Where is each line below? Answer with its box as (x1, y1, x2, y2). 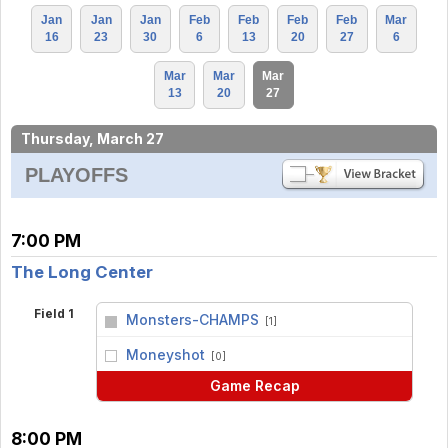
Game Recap (209, 377, 300, 394)
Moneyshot (125, 345, 205, 363)
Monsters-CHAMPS (125, 310, 259, 328)
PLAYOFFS (25, 163, 128, 186)
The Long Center (11, 261, 153, 282)
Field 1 (33, 306, 74, 321)
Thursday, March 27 (21, 129, 164, 147)
